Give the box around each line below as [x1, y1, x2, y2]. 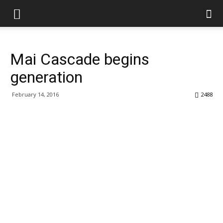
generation [10, 68, 83, 87]
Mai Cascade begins [10, 50, 149, 69]
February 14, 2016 [12, 91, 59, 98]
